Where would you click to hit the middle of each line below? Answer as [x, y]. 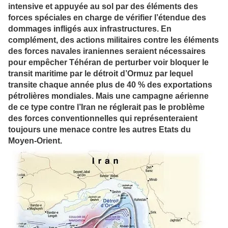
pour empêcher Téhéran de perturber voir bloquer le [108, 63]
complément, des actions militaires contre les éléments [113, 40]
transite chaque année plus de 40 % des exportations [110, 85]
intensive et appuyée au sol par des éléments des [103, 7]
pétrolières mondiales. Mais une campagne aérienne [108, 96]
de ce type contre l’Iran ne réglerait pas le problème [106, 107]
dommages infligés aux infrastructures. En [90, 29]
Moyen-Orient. [35, 141]
